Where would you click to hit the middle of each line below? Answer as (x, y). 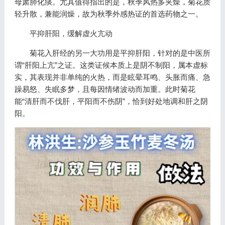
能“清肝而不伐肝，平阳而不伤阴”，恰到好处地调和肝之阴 (111, 101)
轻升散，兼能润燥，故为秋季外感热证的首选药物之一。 (108, 14)
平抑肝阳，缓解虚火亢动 (71, 33)
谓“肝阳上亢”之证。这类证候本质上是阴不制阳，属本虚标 (111, 65)
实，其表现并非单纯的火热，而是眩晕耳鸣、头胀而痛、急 (112, 77)
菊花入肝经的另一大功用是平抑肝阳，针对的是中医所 (120, 53)
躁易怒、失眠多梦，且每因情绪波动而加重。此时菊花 (105, 89)
